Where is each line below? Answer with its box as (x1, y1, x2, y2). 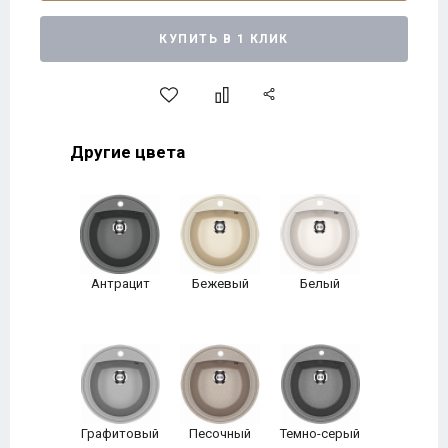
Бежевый (191, 276, 249, 291)
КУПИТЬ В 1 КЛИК (159, 32, 289, 46)
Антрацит (90, 276, 150, 291)
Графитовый (81, 426, 159, 441)
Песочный (189, 426, 251, 441)
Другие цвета (70, 142, 185, 162)
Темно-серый (280, 426, 360, 441)
